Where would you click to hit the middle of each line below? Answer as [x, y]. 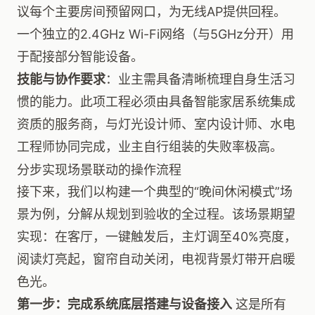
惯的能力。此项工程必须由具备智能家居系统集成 [156, 102]
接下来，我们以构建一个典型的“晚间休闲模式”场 [155, 192]
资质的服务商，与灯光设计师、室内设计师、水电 [156, 124]
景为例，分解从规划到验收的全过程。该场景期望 [156, 214]
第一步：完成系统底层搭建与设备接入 [124, 304]
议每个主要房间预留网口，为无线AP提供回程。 [152, 12]
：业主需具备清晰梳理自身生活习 [200, 79]
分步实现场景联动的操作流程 [99, 169]
